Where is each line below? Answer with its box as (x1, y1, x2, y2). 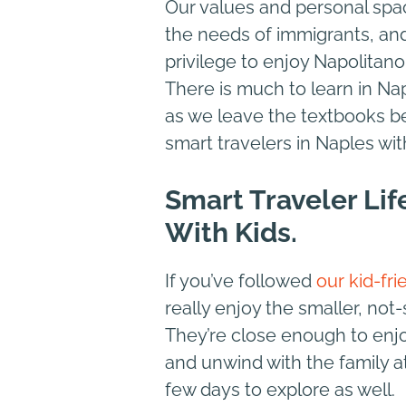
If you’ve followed (165, 269, 316, 292)
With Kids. (165, 216, 297, 248)
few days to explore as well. (165, 378, 395, 401)
